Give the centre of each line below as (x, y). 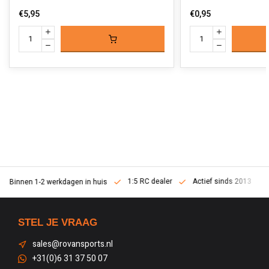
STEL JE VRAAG (58, 222)
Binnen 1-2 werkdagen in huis (57, 182)
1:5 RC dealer (150, 182)
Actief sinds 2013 (222, 182)
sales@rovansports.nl (73, 244)
